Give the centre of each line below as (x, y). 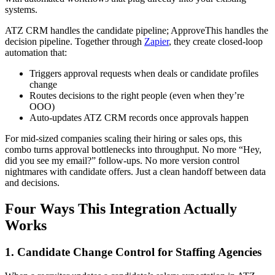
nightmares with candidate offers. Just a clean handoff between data (135, 171)
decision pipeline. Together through (75, 41)
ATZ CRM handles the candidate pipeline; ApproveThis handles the (137, 30)
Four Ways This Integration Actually (121, 208)
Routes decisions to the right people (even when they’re (137, 95)
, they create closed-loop (216, 41)
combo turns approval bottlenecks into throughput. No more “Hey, (133, 149)
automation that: (36, 52)
